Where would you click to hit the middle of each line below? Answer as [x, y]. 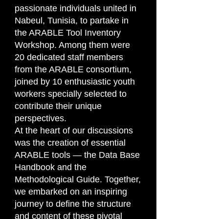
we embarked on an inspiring [71, 192]
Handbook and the [51, 167]
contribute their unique [58, 106]
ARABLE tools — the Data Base [77, 155]
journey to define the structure [73, 204]
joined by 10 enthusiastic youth [75, 82]
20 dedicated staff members [69, 57]
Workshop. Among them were [72, 45]
